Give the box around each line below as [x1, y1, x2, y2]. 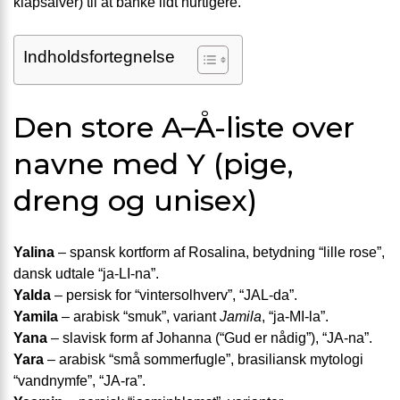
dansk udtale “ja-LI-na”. [13, 266, 159, 282]
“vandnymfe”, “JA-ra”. [13, 373, 146, 389]
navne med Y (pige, [13, 146, 294, 181]
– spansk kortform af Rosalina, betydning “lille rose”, [54, 245, 385, 261]
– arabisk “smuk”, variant [58, 309, 220, 325]
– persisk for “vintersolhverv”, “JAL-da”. [51, 287, 297, 304]
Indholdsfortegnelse [23, 47, 175, 66]
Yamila [13, 309, 58, 325]
